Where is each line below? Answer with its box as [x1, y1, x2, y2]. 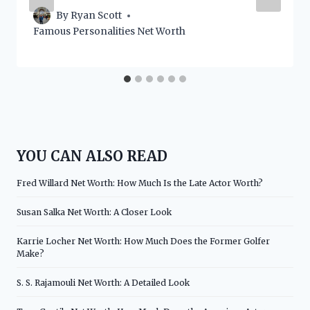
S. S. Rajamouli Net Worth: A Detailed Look [17, 277, 190, 288]
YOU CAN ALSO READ [17, 147, 167, 165]
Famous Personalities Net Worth [33, 26, 185, 38]
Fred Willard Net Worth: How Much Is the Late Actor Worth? [17, 177, 263, 188]
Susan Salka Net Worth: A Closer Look [17, 206, 172, 217]
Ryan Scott [71, 10, 122, 22]
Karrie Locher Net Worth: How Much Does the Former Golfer [17, 235, 270, 246]
